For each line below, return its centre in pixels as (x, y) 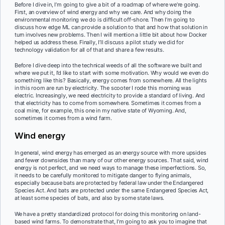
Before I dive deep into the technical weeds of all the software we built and (108, 66)
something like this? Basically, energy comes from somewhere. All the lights (111, 81)
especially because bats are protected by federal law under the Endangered (109, 183)
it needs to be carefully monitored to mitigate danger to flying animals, (103, 176)
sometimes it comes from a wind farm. (63, 118)
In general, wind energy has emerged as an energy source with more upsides (110, 153)
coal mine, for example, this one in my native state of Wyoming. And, (100, 111)
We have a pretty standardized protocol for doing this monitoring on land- (108, 214)
